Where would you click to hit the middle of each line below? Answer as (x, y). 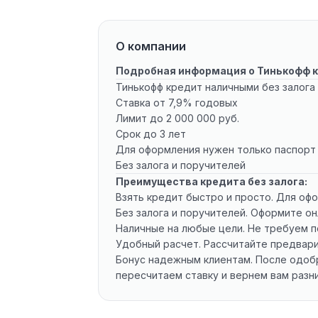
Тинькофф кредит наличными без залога (215, 87)
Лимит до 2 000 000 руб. (177, 118)
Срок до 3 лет (151, 134)
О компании (151, 46)
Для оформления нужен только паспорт (216, 149)
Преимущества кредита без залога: (212, 181)
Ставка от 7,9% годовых (177, 103)
